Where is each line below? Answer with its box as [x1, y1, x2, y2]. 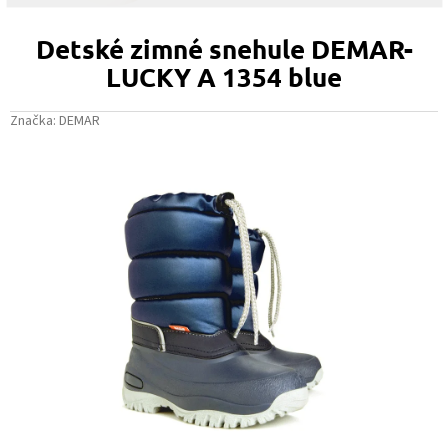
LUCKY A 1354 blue [106, 60, 342, 94]
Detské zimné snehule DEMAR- [35, 32, 413, 66]
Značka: [10, 111, 59, 132]
